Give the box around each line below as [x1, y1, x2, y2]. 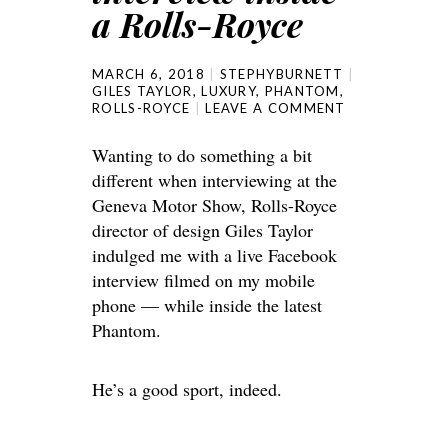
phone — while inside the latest [92, 293, 322, 318]
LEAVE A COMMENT [205, 100, 346, 117]
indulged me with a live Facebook [92, 243, 337, 268]
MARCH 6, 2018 [92, 66, 205, 83]
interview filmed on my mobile [92, 268, 315, 293]
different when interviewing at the [92, 168, 337, 193]
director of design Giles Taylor [92, 218, 313, 243]
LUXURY [201, 83, 257, 100]
